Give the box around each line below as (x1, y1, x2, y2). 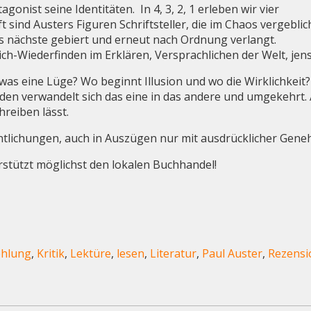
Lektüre (70, 245, 112, 261)
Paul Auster (202, 245, 263, 261)
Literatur (150, 245, 197, 261)
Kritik (37, 245, 65, 261)
